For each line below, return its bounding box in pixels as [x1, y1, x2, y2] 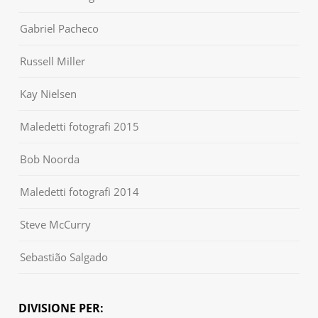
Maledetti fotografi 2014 [20, 184, 140, 199]
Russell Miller [20, 53, 86, 68]
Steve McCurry [20, 216, 92, 231]
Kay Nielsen [20, 86, 77, 101]
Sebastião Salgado [20, 249, 109, 264]
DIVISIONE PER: [18, 300, 104, 316]
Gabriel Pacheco [20, 21, 99, 35]
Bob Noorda [20, 151, 80, 166]
